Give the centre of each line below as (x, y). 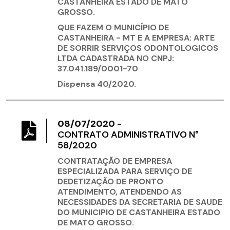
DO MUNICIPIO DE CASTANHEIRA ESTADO (139, 213)
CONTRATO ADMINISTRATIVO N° (128, 135)
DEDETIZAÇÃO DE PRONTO (110, 182)
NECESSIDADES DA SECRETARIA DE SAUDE (140, 202)
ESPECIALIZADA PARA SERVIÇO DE (125, 171)
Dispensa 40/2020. (97, 84)
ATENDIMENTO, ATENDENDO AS (120, 192)
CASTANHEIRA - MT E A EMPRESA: (124, 38)
